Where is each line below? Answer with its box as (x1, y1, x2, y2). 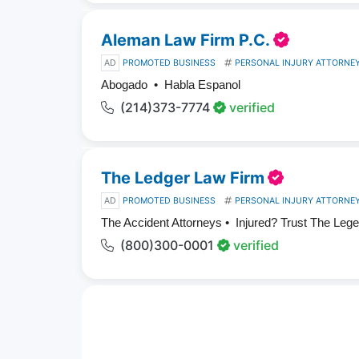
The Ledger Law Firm (101, 167, 264, 188)
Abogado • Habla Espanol (101, 77, 240, 91)
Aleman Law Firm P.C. (101, 30, 270, 50)
